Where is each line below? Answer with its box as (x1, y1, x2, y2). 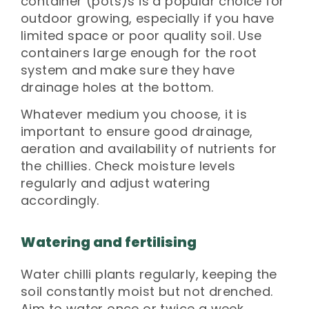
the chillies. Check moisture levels (21, 157, 235, 175)
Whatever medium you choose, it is (21, 106, 248, 123)
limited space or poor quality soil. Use (21, 26, 262, 44)
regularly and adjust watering (21, 175, 210, 192)
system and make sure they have (21, 61, 235, 79)
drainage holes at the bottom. (21, 78, 214, 96)
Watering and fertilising (21, 232, 197, 252)
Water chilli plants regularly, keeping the (21, 266, 277, 283)
